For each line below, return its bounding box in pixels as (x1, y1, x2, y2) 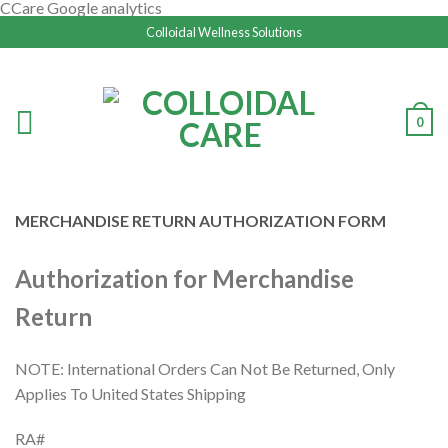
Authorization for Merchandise (15, 264, 354, 293)
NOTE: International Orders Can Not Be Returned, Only (15, 359, 395, 378)
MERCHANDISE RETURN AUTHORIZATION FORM (15, 211, 386, 230)
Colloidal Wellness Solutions (146, 24, 302, 40)
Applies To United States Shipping (15, 384, 246, 403)
